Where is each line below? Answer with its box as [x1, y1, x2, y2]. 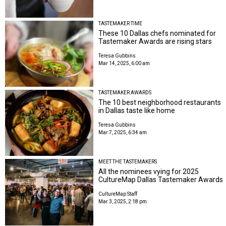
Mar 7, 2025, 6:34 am [98, 130, 147, 136]
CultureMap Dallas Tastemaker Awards [98, 176, 223, 184]
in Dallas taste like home [98, 106, 176, 115]
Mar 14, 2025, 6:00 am [98, 60, 150, 66]
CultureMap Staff [98, 191, 138, 197]
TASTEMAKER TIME [98, 20, 143, 26]
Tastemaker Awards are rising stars [98, 37, 212, 45]
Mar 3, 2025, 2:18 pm [98, 199, 147, 205]
